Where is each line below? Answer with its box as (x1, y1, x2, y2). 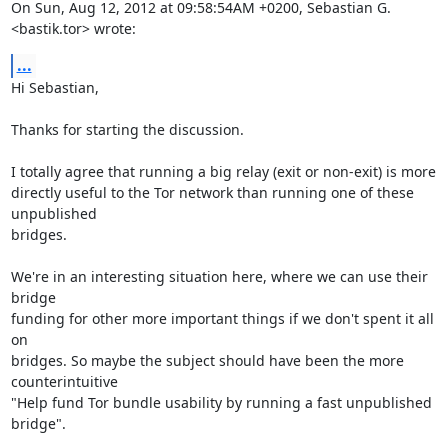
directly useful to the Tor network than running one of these (10, 183, 414, 202)
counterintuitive (10, 372, 118, 391)
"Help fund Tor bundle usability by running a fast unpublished (10, 393, 432, 412)
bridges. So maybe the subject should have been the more (10, 351, 404, 370)
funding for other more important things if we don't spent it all (10, 309, 434, 328)
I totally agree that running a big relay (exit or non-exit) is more (10, 162, 436, 181)
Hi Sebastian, (10, 78, 99, 97)
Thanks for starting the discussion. (10, 120, 244, 139)
